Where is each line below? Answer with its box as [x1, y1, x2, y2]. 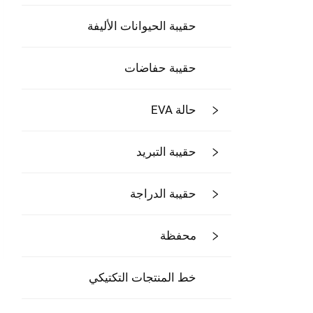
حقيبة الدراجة [130, 187, 196, 201]
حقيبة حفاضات [124, 61, 196, 75]
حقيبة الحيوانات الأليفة [87, 19, 196, 33]
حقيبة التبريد [136, 145, 196, 159]
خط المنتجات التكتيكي [89, 270, 196, 284]
